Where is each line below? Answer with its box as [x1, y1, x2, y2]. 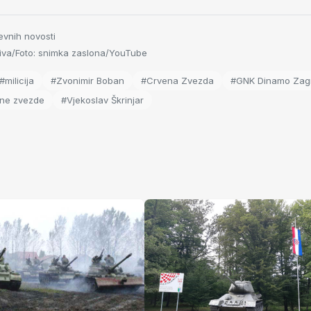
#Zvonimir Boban [51, 75, 124, 87]
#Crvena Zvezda [141, 75, 214, 87]
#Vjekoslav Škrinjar [61, 94, 144, 106]
